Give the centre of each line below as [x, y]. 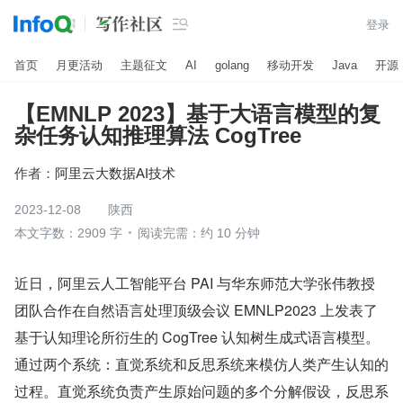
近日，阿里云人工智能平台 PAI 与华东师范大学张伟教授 [195, 283]
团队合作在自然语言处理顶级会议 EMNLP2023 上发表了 [196, 310]
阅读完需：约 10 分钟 [199, 233]
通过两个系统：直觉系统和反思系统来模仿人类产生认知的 [201, 364]
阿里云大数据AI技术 [115, 173]
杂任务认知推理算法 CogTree [158, 135]
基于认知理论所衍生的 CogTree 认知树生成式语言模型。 [197, 337]
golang [232, 65]
